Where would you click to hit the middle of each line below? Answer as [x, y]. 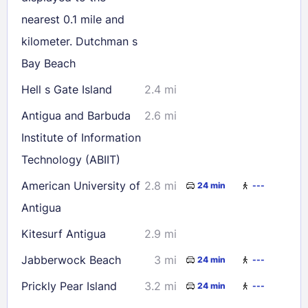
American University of [81, 185]
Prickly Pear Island [69, 286]
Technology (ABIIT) [71, 159]
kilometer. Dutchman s [79, 41]
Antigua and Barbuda [76, 115]
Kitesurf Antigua [64, 233]
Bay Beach [48, 63]
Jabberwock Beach [71, 260]
